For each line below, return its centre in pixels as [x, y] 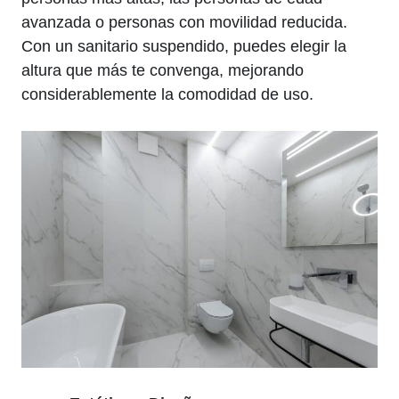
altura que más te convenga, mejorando [163, 70]
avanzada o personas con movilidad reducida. [184, 22]
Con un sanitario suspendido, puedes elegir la [184, 46]
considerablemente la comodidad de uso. [167, 94]
